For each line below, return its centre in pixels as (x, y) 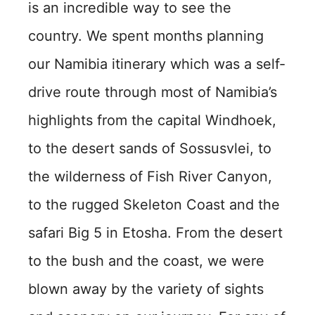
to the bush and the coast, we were (146, 261)
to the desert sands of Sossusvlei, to (150, 148)
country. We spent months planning (146, 36)
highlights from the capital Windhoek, (152, 120)
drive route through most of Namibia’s (153, 92)
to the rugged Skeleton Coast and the (154, 205)
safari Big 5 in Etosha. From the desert (155, 233)
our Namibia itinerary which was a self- (157, 64)
